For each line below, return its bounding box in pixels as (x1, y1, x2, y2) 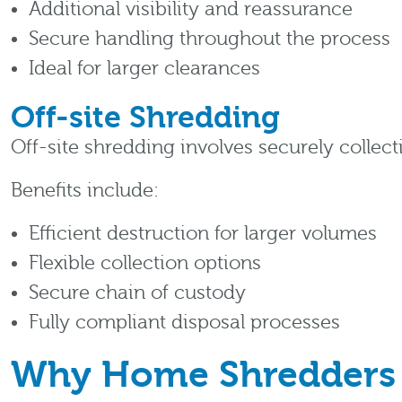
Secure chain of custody (29, 282, 246, 304)
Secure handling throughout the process (29, 28, 390, 50)
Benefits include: (11, 179, 159, 202)
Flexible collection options (29, 252, 261, 275)
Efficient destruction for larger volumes (29, 223, 377, 245)
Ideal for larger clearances (29, 57, 260, 80)
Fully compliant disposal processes (29, 311, 340, 334)
